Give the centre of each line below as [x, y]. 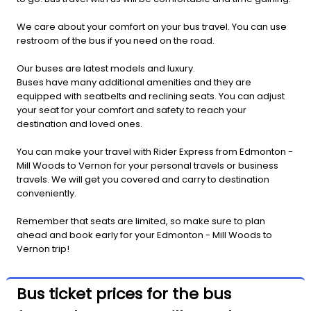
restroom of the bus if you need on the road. [116, 41]
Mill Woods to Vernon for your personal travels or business [148, 166]
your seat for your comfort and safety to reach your [132, 110]
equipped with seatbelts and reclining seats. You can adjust [151, 96]
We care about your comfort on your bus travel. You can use [152, 27]
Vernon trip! [43, 249]
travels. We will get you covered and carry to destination [143, 180]
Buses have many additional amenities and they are [134, 83]
